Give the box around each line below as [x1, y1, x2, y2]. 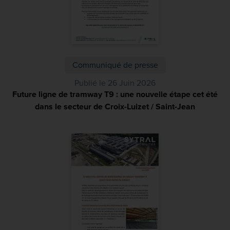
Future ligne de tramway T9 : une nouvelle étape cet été [12, 89, 218, 100]
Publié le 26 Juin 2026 [74, 78, 156, 88]
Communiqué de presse [72, 60, 158, 70]
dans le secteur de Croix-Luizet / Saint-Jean [35, 102, 195, 112]
